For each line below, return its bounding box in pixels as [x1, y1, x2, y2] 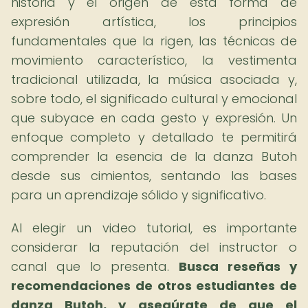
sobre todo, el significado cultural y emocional [11, 90, 297, 107]
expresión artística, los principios [11, 13, 297, 30]
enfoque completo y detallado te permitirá [11, 129, 297, 146]
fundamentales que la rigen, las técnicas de [11, 32, 297, 49]
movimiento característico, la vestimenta [11, 52, 297, 69]
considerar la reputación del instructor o [11, 239, 297, 256]
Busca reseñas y [179, 258, 297, 275]
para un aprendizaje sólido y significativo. [11, 186, 266, 203]
